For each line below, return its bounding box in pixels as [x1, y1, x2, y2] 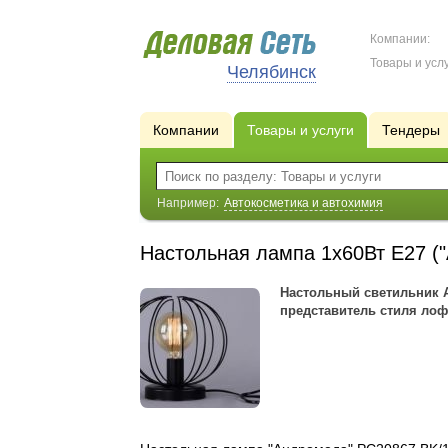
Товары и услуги [246, 122, 354, 138]
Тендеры [381, 122, 440, 138]
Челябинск [226, 62, 316, 82]
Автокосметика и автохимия [223, 196, 383, 210]
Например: [156, 196, 222, 210]
